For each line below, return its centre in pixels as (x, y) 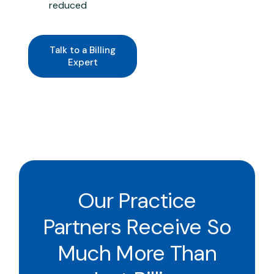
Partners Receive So (137, 227)
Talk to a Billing (83, 50)
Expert (83, 63)
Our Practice (137, 201)
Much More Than (137, 254)
